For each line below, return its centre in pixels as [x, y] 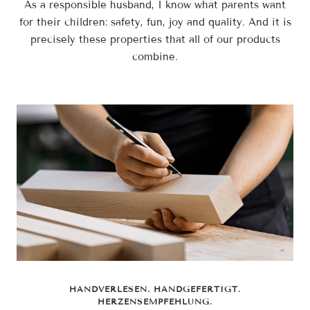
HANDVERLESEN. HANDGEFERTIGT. [155, 289]
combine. [155, 57]
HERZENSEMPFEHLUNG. [155, 301]
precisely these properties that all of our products [155, 40]
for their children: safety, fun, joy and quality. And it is [155, 22]
